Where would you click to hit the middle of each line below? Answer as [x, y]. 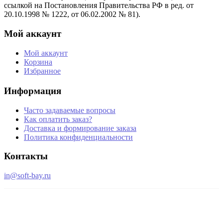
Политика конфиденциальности [78, 137]
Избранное [42, 71]
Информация [33, 91]
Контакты [26, 156]
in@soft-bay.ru [27, 175]
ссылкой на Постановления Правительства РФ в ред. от [99, 5]
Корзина [38, 62]
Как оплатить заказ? [58, 119]
